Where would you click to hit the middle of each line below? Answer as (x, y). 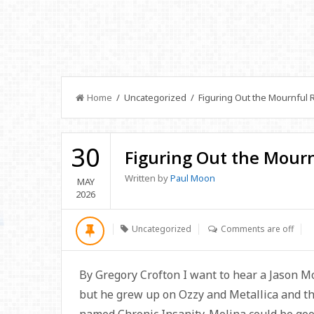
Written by (147, 178)
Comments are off (257, 229)
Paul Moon (192, 178)
